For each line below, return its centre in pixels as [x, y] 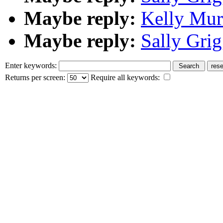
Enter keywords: [32, 65]
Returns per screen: [36, 77]
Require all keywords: [125, 77]
